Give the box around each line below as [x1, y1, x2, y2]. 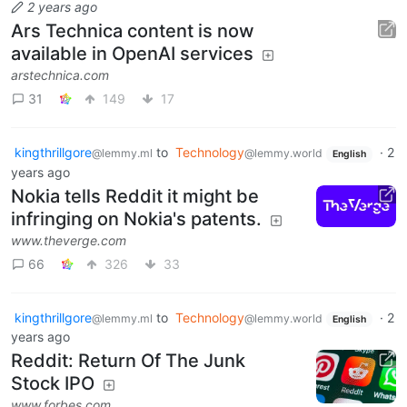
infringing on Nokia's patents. [11, 207, 262, 230]
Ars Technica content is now [11, 19, 254, 42]
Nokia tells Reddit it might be [11, 184, 259, 207]
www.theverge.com [11, 232, 126, 248]
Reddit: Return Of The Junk [11, 350, 245, 372]
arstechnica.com [11, 66, 109, 83]
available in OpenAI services [11, 42, 253, 65]
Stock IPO [11, 372, 94, 395]
